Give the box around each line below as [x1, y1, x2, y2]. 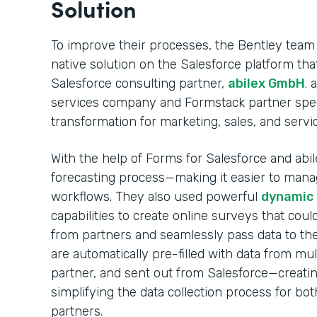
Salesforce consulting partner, [51, 76, 228, 91]
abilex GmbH [228, 76, 305, 91]
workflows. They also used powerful [51, 189, 261, 204]
